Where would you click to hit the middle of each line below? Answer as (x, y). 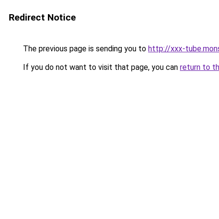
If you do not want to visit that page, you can (100, 67)
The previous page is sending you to (85, 49)
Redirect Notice (42, 17)
